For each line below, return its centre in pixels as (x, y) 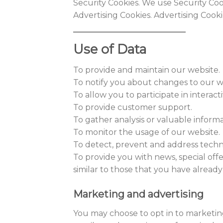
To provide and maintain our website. (147, 70)
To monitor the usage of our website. (147, 132)
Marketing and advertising (138, 194)
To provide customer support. (133, 108)
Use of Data (110, 49)
